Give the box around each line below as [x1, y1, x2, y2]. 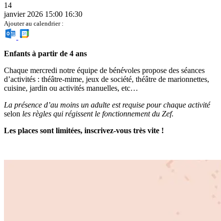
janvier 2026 [4, 10, 43, 19]
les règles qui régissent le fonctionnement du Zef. [22, 110, 174, 118]
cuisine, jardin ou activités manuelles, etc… [4, 84, 138, 93]
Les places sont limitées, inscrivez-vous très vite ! [4, 126, 164, 135]
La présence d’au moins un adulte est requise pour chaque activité [4, 101, 210, 110]
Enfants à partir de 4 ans [4, 49, 89, 58]
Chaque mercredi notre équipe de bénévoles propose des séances [4, 66, 205, 75]
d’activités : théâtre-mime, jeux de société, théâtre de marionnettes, [4, 75, 209, 84]
